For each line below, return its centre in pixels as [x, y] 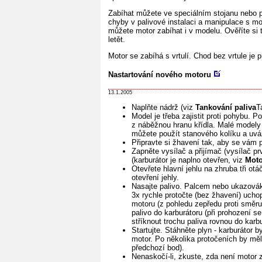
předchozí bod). [158, 248]
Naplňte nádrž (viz [163, 108]
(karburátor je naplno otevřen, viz [188, 160]
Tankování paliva [226, 108]
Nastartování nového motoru [160, 75]
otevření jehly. [155, 178]
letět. [117, 39]
